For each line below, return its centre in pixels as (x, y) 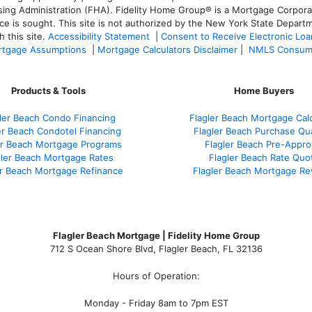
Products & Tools (48, 90)
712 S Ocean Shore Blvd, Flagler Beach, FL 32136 (156, 248)
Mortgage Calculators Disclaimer (167, 49)
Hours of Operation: (156, 275)
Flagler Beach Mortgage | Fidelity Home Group (156, 235)
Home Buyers (264, 90)
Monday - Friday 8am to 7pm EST (156, 303)
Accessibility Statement (99, 36)
